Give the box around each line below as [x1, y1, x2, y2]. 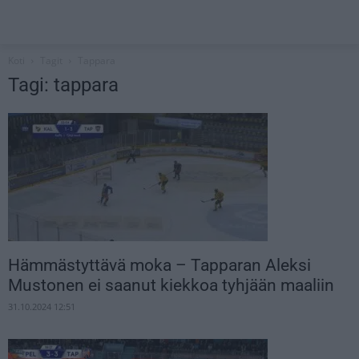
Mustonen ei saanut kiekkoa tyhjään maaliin [8, 276, 334, 296]
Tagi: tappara [8, 74, 119, 97]
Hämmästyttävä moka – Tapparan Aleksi [8, 256, 311, 276]
